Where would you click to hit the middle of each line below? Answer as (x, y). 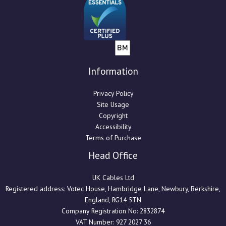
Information (113, 71)
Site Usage (113, 104)
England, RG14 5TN (113, 200)
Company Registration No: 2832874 (113, 211)
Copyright (113, 115)
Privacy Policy (113, 93)
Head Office (113, 155)
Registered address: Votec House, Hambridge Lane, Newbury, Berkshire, (113, 188)
